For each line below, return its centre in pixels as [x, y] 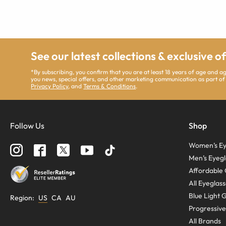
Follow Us [27, 126]
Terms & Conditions [110, 86]
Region [21, 198]
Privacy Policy [50, 86]
